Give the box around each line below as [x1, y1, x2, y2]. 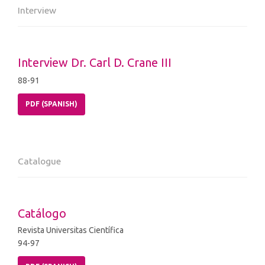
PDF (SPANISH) [25, 100, 77, 108]
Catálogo [18, 206, 66, 221]
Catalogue [18, 156, 61, 167]
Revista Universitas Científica [18, 225, 124, 235]
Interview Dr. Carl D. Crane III [18, 56, 172, 70]
